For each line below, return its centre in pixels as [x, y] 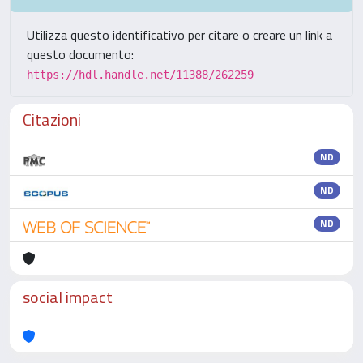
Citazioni [52, 120]
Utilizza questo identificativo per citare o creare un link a [179, 35]
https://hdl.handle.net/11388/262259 [140, 75]
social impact [68, 297]
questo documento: [80, 54]
